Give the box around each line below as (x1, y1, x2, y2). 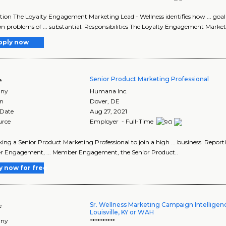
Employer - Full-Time (90, 118, 155, 126)
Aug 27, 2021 (90, 107, 128, 116)
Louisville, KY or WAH (90, 208, 154, 216)
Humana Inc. (90, 87, 128, 95)
